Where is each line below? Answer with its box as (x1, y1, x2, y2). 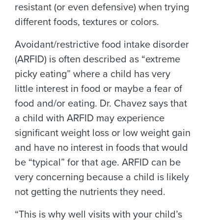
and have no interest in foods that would (15, 142, 188, 154)
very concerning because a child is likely (15, 171, 189, 183)
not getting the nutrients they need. (15, 186, 165, 198)
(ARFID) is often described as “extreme (15, 54, 180, 65)
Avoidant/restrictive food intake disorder (15, 39, 189, 51)
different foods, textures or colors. (15, 16, 159, 28)
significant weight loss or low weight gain (15, 127, 191, 139)
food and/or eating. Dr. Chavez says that (15, 98, 187, 110)
